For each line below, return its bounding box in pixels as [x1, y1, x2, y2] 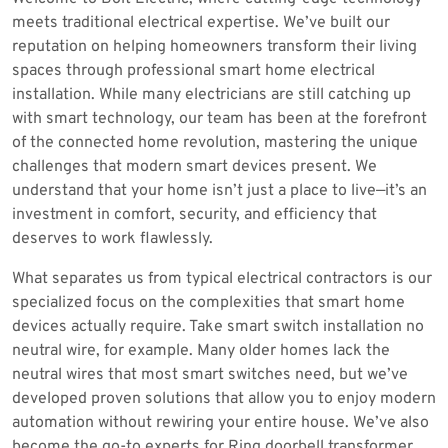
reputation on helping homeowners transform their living [12, 37, 417, 57]
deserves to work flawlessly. [12, 229, 213, 249]
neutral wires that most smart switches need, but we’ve [12, 365, 408, 385]
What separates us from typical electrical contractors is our [12, 269, 432, 289]
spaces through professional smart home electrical [12, 61, 375, 81]
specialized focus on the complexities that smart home [12, 293, 405, 313]
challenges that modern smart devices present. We [12, 157, 377, 177]
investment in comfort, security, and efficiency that [12, 205, 377, 225]
